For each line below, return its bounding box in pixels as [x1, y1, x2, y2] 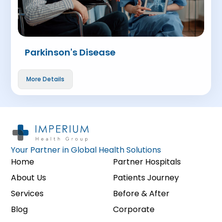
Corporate [113, 203, 155, 215]
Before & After [113, 187, 169, 199]
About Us [11, 171, 47, 183]
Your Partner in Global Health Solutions [11, 144, 162, 156]
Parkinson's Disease [25, 46, 116, 58]
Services [11, 187, 44, 199]
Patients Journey [113, 171, 179, 183]
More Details [26, 75, 65, 83]
